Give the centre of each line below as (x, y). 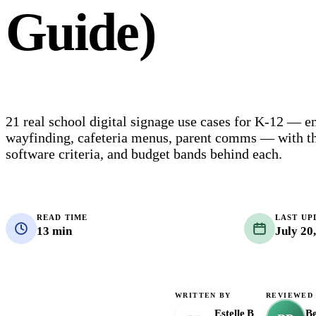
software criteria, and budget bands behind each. (144, 154)
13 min (54, 231)
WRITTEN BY (203, 295)
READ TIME (62, 218)
